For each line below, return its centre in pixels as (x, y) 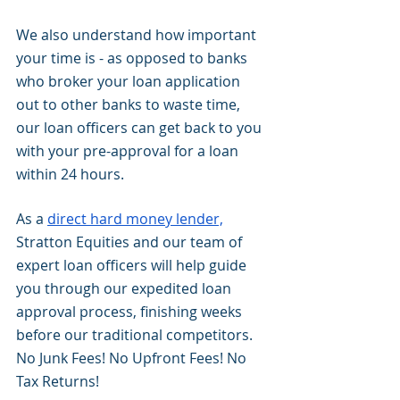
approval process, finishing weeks (131, 312)
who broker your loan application (130, 81)
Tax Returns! (58, 381)
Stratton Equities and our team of (131, 242)
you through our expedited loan (125, 288)
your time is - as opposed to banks (133, 58)
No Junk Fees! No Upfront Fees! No (133, 358)
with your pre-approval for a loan (129, 151)
